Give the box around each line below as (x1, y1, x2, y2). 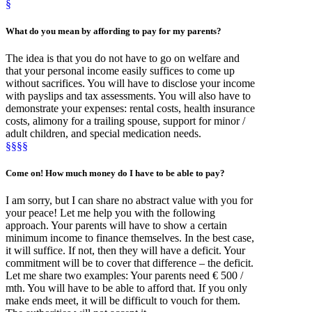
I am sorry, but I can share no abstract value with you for (6, 194, 253, 207)
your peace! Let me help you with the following (6, 207, 215, 219)
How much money (45, 168, 116, 179)
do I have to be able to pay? (116, 168, 225, 179)
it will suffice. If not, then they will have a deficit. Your (6, 244, 245, 257)
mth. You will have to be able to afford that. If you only (6, 282, 247, 295)
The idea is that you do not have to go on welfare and (6, 52, 240, 65)
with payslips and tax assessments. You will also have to (6, 90, 251, 102)
